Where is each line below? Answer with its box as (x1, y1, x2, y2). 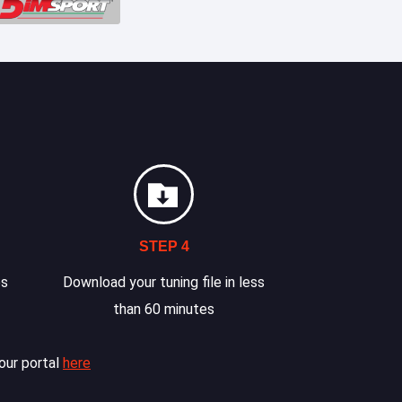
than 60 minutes (113, 301, 215, 318)
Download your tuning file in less (63, 274, 266, 291)
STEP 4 (138, 239, 189, 254)
